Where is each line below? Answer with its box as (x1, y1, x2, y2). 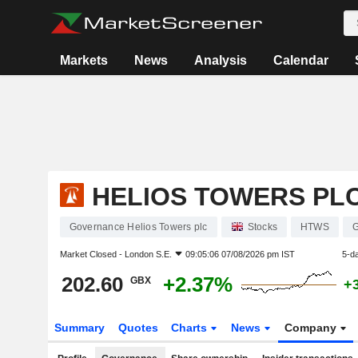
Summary (54, 321, 105, 334)
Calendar (273, 54, 329, 67)
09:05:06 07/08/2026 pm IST (185, 249, 295, 259)
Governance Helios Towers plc (69, 221, 208, 233)
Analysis (194, 54, 248, 67)
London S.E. (124, 249, 172, 259)
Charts (171, 321, 211, 334)
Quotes (117, 321, 158, 334)
